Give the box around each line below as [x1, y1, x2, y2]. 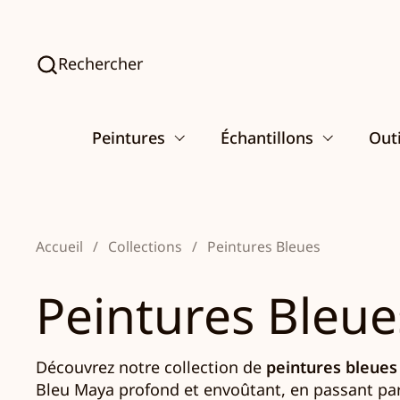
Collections [108, 237, 182, 256]
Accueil [36, 237, 83, 256]
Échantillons [221, 127, 313, 148]
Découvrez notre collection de [36, 356, 266, 378]
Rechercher [58, 53, 143, 74]
